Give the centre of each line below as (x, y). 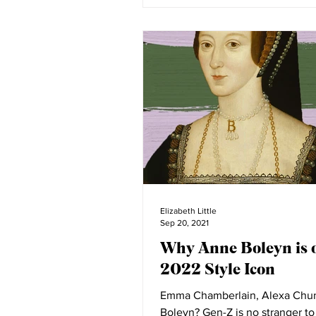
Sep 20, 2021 (184, 223)
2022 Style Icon (218, 268)
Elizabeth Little (188, 211)
